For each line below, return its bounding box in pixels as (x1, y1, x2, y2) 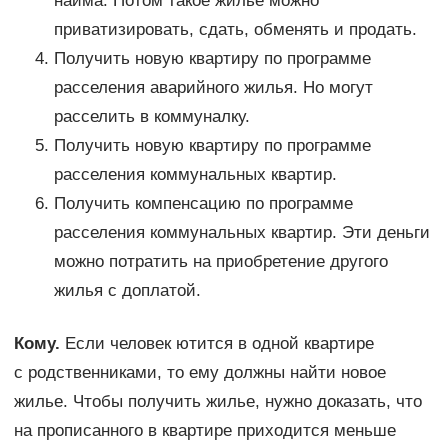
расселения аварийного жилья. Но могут (53, 78, 373, 98)
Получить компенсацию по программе (53, 194, 353, 214)
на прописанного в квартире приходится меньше (13, 421, 396, 441)
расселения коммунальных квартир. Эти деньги (53, 223, 430, 243)
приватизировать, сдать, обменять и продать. (53, 20, 417, 40)
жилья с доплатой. (53, 281, 201, 301)
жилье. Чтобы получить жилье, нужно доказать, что (13, 392, 422, 412)
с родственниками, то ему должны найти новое (13, 363, 386, 383)
